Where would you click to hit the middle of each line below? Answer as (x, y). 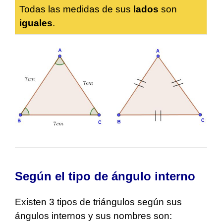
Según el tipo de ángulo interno (105, 176)
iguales (36, 23)
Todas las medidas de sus (75, 9)
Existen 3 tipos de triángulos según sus (98, 202)
